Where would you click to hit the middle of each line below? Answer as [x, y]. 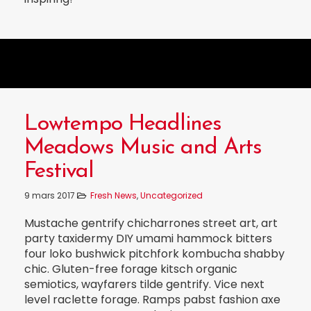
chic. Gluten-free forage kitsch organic [131, 269]
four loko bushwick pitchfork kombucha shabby [154, 253]
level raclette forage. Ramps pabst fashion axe [152, 299]
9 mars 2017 [51, 195]
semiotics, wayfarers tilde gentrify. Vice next [144, 284]
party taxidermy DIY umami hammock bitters [148, 238]
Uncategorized [171, 195]
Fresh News [114, 195]
